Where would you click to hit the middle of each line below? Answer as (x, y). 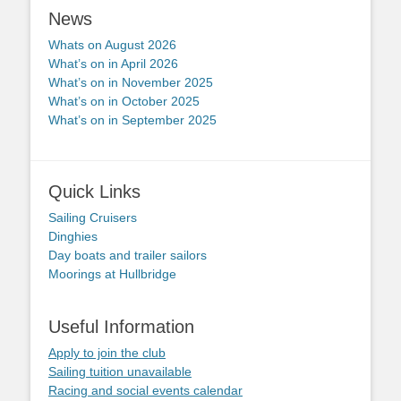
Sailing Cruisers (93, 218)
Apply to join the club (107, 353)
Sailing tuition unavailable (120, 371)
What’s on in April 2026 (113, 64)
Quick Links (94, 192)
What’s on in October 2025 (124, 101)
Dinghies (73, 236)
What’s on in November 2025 (131, 82)
